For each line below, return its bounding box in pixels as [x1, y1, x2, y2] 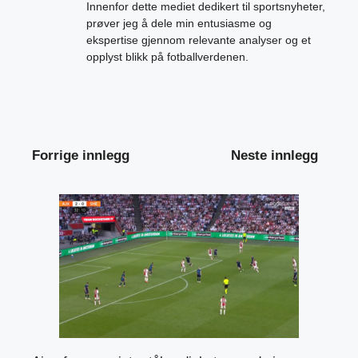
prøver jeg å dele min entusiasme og [86, 17, 272, 30]
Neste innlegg [231, 148, 318, 164]
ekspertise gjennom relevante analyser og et [86, 34, 311, 47]
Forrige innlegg [32, 148, 129, 164]
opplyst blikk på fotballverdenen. [86, 50, 249, 64]
